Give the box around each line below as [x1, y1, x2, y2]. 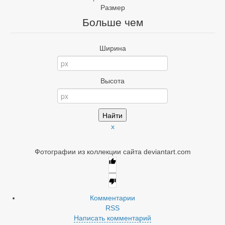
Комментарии [90, 193, 135, 202]
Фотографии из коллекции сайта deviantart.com [34, 147, 191, 156]
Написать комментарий [74, 213, 151, 222]
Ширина [99, 44, 126, 52]
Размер [100, 3, 125, 12]
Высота [100, 76, 125, 85]
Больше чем [82, 16, 143, 28]
